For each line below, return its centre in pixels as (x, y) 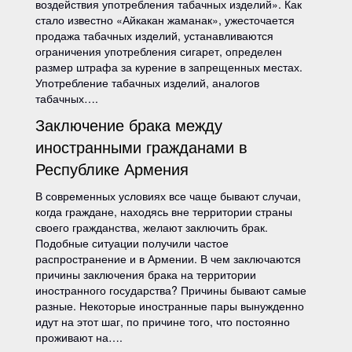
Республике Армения (112, 169)
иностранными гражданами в (141, 147)
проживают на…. (79, 337)
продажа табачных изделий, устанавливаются (154, 35)
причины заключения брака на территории (146, 274)
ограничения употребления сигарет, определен (159, 51)
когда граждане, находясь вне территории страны (164, 211)
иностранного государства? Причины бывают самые (171, 290)
